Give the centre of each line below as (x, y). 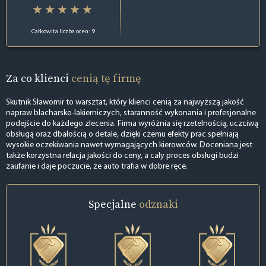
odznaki (158, 204)
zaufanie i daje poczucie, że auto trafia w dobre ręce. (97, 167)
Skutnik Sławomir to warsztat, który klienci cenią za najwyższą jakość (125, 103)
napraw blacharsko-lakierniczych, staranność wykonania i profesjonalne (131, 113)
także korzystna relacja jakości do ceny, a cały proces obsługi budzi (122, 156)
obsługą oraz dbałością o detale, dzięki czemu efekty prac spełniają (122, 135)
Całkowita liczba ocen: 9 (64, 31)
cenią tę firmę (106, 78)
